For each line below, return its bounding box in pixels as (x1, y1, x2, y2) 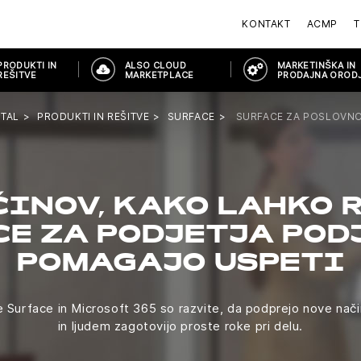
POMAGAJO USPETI (17, 253, 344, 277)
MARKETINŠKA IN (276, 60, 356, 71)
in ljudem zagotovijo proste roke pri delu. (57, 318, 304, 334)
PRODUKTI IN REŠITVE (37, 110, 150, 122)
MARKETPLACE (124, 69, 194, 81)
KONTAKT (242, 18, 291, 30)
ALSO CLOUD (124, 60, 186, 71)
